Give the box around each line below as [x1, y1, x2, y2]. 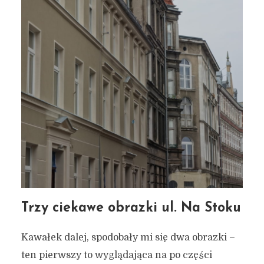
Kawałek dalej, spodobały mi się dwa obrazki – [21, 232, 235, 243]
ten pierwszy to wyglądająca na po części [21, 249, 212, 260]
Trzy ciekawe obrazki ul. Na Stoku [21, 201, 241, 215]
